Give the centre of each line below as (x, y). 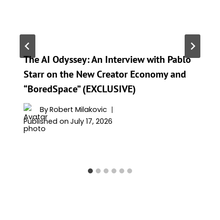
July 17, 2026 (92, 122)
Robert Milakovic (79, 109)
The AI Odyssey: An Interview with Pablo (107, 59)
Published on (46, 122)
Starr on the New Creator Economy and (105, 74)
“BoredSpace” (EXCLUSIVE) (80, 89)
